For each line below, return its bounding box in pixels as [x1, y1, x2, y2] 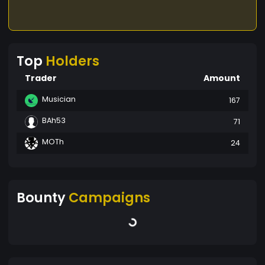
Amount [203, 72, 240, 84]
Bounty [17, 188, 69, 208]
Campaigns [69, 188, 150, 208]
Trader [25, 72, 57, 84]
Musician [42, 93, 76, 104]
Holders [46, 51, 99, 70]
